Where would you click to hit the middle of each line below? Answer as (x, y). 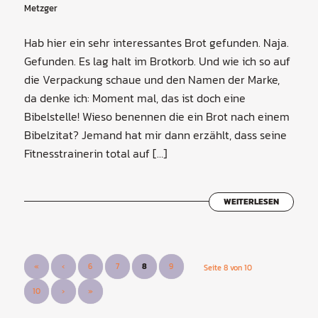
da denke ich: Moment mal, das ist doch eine (135, 98)
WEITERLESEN (252, 201)
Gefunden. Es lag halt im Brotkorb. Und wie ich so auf (157, 61)
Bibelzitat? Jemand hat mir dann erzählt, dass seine (155, 135)
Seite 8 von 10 (228, 267)
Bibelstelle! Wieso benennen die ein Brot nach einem (157, 116)
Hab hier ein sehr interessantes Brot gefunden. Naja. (156, 42)
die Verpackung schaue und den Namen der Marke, (152, 79)
